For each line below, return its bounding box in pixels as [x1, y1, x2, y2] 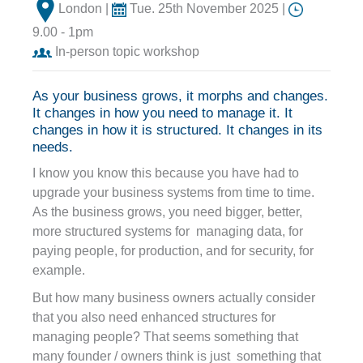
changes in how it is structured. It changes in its [32, 122, 322, 138]
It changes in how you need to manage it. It [32, 105, 293, 121]
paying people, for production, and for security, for [32, 243, 314, 258]
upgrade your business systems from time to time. [32, 185, 314, 199]
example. [32, 263, 85, 277]
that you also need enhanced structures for [32, 310, 275, 324]
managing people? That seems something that [32, 329, 298, 344]
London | [58, 2, 112, 16]
